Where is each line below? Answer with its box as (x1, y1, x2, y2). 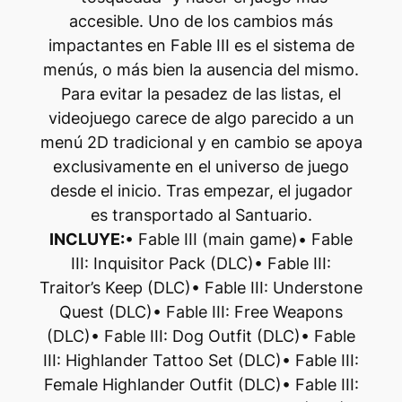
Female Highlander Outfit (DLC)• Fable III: (43, 374, 359, 394)
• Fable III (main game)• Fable (125, 229, 353, 249)
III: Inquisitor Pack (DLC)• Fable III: (71, 253, 331, 273)
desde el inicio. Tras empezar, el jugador (49, 180, 353, 200)
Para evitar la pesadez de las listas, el (61, 83, 341, 103)
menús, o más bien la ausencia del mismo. (43, 59, 359, 79)
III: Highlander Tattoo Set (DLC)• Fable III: (43, 350, 359, 370)
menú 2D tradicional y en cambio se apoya (39, 132, 363, 152)
